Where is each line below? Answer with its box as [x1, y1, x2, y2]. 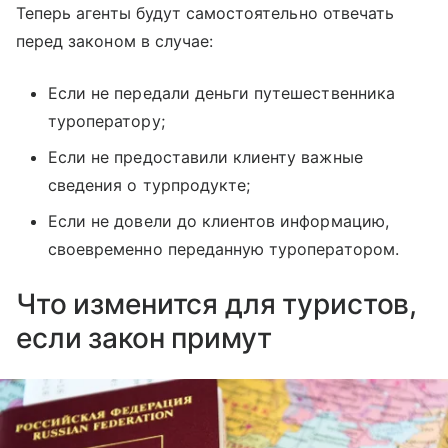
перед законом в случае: [16, 30, 214, 51]
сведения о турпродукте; [48, 174, 251, 195]
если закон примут [16, 320, 272, 355]
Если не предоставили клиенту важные [48, 146, 363, 167]
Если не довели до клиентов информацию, [48, 210, 389, 231]
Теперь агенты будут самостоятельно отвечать [16, 2, 395, 23]
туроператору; [48, 110, 165, 131]
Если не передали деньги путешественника [48, 82, 395, 103]
